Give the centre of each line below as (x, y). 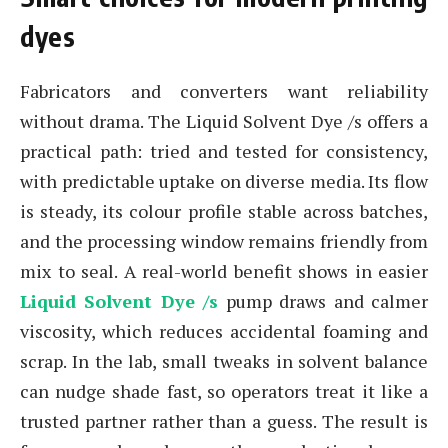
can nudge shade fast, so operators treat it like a (224, 391)
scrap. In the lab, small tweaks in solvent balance (224, 361)
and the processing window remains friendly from (224, 241)
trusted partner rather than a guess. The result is (224, 421)
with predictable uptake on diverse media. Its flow (224, 181)
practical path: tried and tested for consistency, (224, 151)
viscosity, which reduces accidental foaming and (224, 331)
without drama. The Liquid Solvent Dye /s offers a (224, 121)
